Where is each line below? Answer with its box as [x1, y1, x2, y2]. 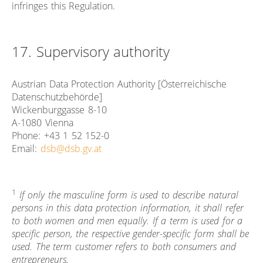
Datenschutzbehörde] [12, 90, 102, 103]
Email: [12, 141, 41, 155]
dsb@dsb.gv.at [40, 141, 102, 155]
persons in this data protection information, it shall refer [12, 201, 244, 215]
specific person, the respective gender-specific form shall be [12, 227, 249, 241]
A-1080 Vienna [12, 116, 73, 129]
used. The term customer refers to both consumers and [12, 240, 236, 254]
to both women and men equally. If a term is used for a [12, 214, 243, 228]
